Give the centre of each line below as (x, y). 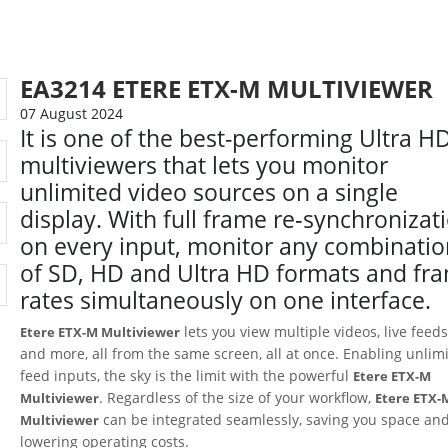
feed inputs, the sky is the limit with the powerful (187, 375)
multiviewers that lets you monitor (204, 165)
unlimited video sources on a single (209, 192)
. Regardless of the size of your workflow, (237, 397)
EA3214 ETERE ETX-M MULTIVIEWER (227, 88)
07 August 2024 (72, 113)
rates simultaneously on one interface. (226, 300)
